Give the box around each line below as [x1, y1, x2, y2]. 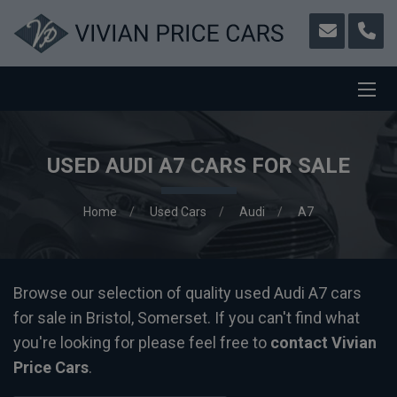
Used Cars [150, 204, 206, 219]
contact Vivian [270, 333, 377, 352]
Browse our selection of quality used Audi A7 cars [13, 284, 362, 302]
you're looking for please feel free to [13, 333, 270, 352]
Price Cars [13, 358, 89, 377]
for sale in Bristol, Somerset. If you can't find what [13, 308, 360, 327]
